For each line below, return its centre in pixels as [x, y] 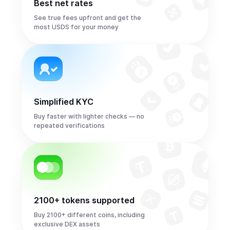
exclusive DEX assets [67, 224]
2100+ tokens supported [84, 200]
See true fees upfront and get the [88, 18]
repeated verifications [69, 126]
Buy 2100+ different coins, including [89, 215]
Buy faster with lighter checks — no [89, 116]
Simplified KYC [64, 102]
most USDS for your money [76, 27]
